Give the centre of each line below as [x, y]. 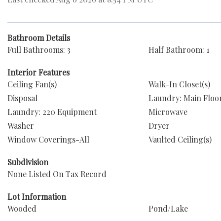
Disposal [22, 98]
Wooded [22, 208]
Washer [21, 126]
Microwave [168, 112]
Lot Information [37, 197]
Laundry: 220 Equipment [52, 112]
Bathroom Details [39, 38]
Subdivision [28, 162]
